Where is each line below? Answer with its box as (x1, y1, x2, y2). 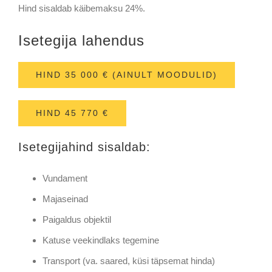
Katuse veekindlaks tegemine (42, 234, 159, 245)
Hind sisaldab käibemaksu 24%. (18, 2, 145, 13)
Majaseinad (42, 193, 88, 204)
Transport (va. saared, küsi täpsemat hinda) (42, 255, 215, 266)
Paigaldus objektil (42, 214, 111, 225)
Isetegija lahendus (18, 32, 144, 49)
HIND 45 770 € (35, 107, 109, 118)
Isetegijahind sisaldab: (18, 140, 151, 154)
